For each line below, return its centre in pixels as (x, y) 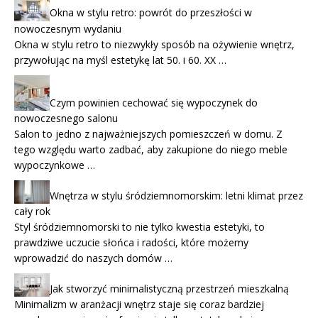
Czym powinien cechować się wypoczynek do (154, 102)
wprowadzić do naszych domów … (93, 258)
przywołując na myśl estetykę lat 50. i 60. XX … (120, 60)
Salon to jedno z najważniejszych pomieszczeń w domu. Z (148, 133)
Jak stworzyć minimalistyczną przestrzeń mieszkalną (169, 289)
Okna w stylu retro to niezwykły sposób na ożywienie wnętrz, (154, 44)
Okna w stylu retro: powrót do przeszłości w (151, 13)
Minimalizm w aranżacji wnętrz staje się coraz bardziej (139, 305)
